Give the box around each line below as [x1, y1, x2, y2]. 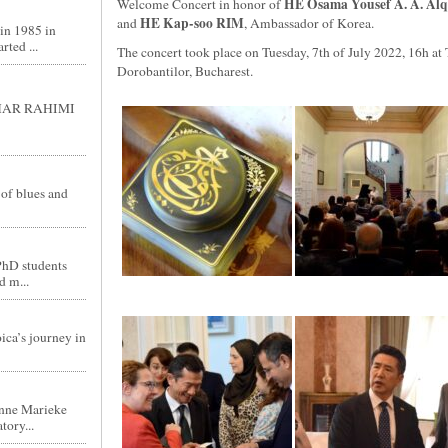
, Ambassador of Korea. [243, 14, 374, 32]
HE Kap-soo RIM [139, 13, 244, 33]
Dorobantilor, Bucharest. [116, 62, 253, 80]
